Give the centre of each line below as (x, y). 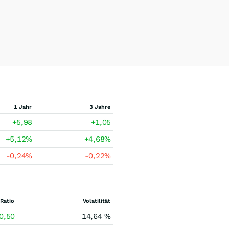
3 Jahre (100, 107)
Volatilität (97, 201)
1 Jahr (23, 107)
